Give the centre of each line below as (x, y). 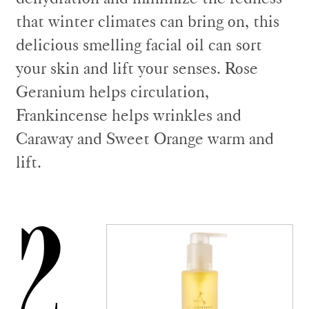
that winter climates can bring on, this (148, 21)
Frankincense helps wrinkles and (129, 115)
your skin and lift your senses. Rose (137, 68)
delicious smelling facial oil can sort (139, 44)
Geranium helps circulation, (112, 91)
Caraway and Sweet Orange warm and (145, 138)
